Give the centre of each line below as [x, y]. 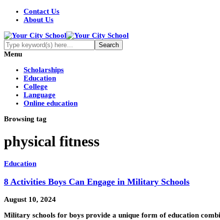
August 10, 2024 [30, 200]
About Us [39, 20]
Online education [51, 103]
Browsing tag [25, 119]
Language [40, 95]
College [36, 86]
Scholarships [44, 70]
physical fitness [52, 141]
